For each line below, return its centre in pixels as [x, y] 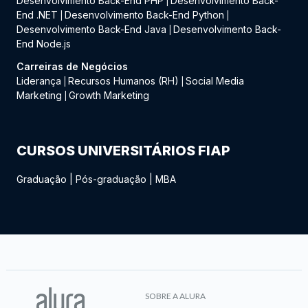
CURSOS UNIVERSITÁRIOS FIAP [123, 151]
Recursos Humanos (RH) [123, 81]
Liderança [39, 81]
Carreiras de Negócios [72, 66]
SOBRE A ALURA [175, 296]
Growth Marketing [109, 95]
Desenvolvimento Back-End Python [144, 15]
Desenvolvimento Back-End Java [91, 29]
